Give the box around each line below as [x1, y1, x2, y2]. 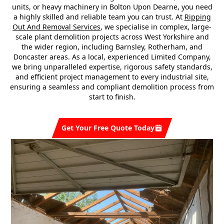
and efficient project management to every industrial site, [15, 72, 209, 81]
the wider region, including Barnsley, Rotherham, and [21, 42, 202, 51]
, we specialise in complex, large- [100, 22, 211, 31]
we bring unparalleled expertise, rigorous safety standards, [11, 62, 212, 71]
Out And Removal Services [12, 22, 100, 31]
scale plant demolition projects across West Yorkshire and [15, 32, 209, 41]
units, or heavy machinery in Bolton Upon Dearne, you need [11, 2, 212, 11]
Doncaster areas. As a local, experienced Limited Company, [13, 52, 211, 61]
